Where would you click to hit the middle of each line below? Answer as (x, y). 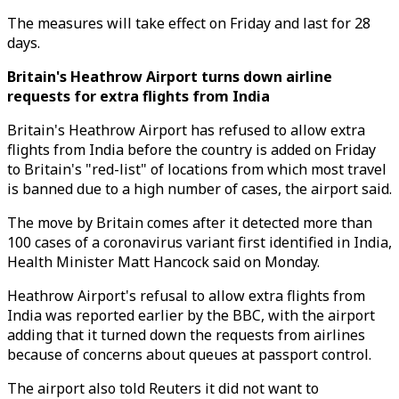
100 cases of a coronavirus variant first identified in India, (199, 242)
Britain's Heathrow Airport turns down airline (170, 77)
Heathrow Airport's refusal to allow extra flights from (186, 296)
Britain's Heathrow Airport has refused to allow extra (186, 130)
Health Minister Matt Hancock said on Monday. (163, 262)
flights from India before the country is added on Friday (191, 150)
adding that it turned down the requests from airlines (186, 335)
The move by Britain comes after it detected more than (190, 223)
